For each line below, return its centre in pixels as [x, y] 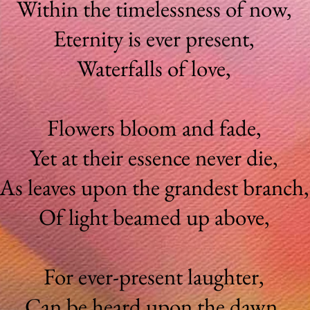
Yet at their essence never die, [156, 157]
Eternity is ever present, [156, 38]
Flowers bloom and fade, [156, 128]
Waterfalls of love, [156, 68]
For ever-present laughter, [156, 276]
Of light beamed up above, [156, 217]
